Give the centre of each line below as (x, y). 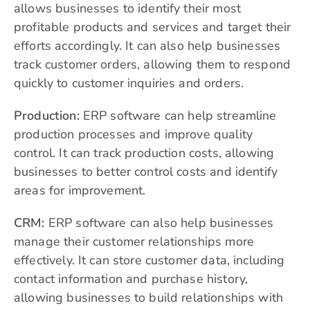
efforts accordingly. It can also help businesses (147, 46)
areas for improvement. (82, 191)
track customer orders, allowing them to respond (153, 65)
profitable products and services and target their (153, 27)
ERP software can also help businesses (159, 223)
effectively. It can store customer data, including (149, 261)
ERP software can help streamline (178, 116)
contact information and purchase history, (131, 279)
